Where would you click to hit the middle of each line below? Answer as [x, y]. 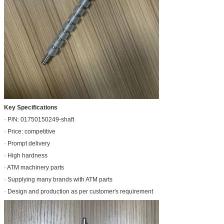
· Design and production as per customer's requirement [78, 191]
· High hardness [26, 155]
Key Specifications [31, 107]
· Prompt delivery [27, 143]
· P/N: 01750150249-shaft [39, 119]
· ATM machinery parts [34, 167]
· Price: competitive [30, 131]
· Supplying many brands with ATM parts [58, 179]
